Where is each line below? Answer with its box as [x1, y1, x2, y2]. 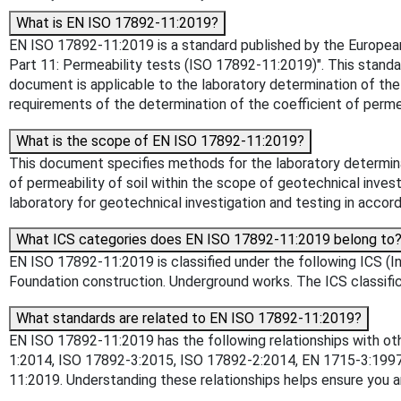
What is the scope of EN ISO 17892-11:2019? [16, 132, 304, 149]
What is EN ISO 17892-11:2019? [16, 13, 218, 31]
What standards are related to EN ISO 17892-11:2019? [16, 309, 362, 327]
